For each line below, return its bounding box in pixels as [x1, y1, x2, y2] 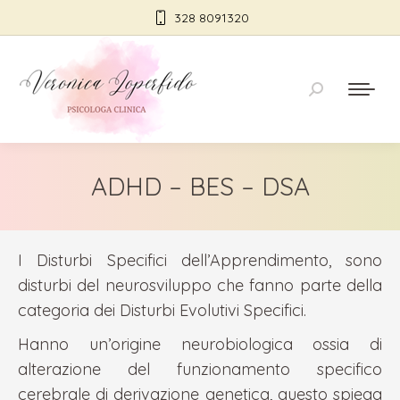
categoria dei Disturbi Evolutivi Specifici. [18, 300, 306, 321]
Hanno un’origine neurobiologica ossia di [18, 334, 382, 354]
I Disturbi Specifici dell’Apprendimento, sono [18, 250, 382, 271]
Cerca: [309, 84, 356, 104]
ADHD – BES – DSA [90, 171, 310, 202]
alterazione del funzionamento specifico [18, 359, 382, 379]
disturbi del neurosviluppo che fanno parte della [18, 275, 382, 296]
